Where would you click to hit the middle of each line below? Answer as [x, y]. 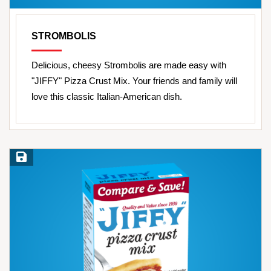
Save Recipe [36, 158]
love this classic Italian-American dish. [107, 97]
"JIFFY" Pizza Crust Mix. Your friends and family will [134, 81]
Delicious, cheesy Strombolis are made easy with [129, 65]
